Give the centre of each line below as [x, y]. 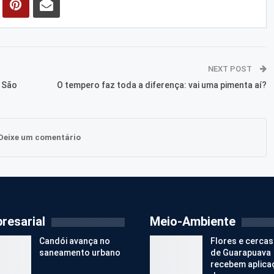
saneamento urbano [80, 253]
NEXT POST [231, 68]
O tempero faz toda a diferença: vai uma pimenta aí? [161, 85]
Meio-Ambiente [192, 222]
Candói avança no [74, 241]
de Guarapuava [240, 253]
